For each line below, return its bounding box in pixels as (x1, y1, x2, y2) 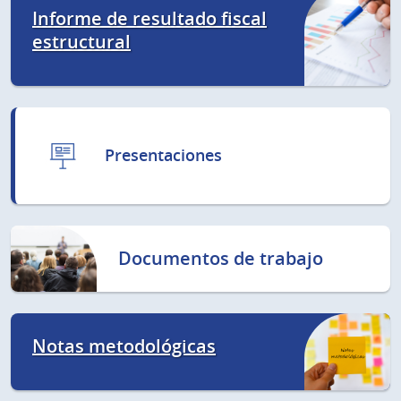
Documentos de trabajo (117, 245, 323, 270)
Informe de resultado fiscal (32, 5, 267, 30)
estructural (32, 29, 131, 54)
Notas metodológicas (32, 333, 216, 358)
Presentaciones (105, 143, 222, 166)
